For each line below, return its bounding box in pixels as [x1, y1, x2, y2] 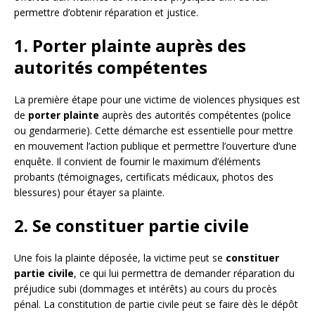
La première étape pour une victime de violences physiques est [14, 93, 300, 107]
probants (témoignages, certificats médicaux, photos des [14, 170, 274, 184]
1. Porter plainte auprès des [14, 34, 246, 58]
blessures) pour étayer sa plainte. [14, 186, 165, 200]
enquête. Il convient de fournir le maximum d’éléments [14, 155, 261, 169]
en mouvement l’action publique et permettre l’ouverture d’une [14, 139, 297, 153]
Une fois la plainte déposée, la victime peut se [14, 251, 226, 265]
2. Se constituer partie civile [14, 214, 249, 238]
